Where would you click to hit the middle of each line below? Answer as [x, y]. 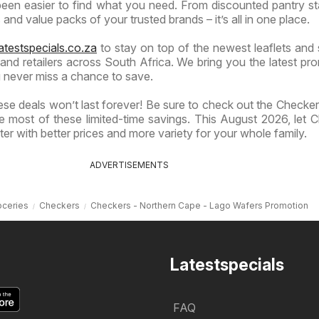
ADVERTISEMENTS [129, 164]
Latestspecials [227, 265]
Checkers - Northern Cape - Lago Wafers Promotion [199, 205]
